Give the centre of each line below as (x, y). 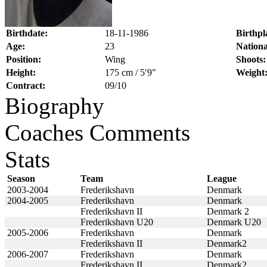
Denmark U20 (234, 222)
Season (20, 178)
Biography (55, 105)
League (222, 178)
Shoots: (251, 59)
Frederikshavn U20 (117, 222)
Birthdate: (27, 33)
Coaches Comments (97, 132)
